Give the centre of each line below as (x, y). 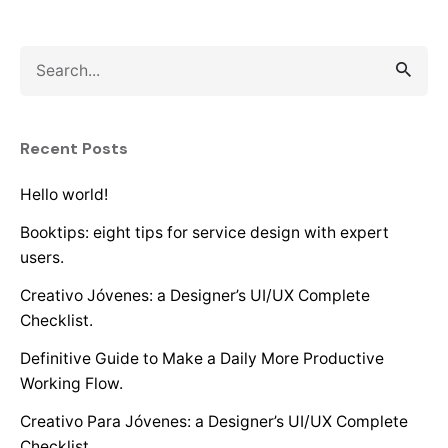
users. (42, 258)
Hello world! (64, 195)
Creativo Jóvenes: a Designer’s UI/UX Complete (195, 296)
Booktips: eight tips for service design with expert (204, 233)
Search (45, 58)
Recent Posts (74, 149)
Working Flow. (71, 384)
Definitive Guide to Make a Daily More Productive (202, 359)
